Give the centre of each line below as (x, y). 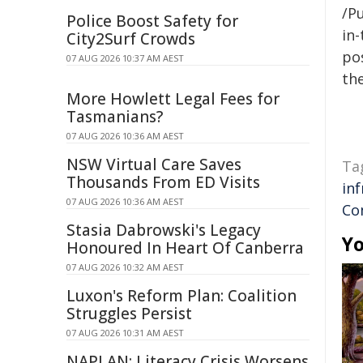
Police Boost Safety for (152, 21)
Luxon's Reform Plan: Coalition (181, 296)
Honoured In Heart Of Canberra (185, 248)
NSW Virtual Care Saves (154, 164)
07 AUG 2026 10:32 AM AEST (125, 267)
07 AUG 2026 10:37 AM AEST (125, 58)
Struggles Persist (129, 314)
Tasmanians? (115, 117)
